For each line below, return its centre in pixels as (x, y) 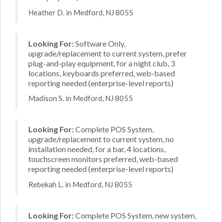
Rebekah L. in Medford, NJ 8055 (80, 184)
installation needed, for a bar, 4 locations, (97, 149)
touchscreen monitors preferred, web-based (103, 159)
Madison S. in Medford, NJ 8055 (81, 98)
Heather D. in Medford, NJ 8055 (81, 12)
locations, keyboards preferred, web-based (102, 73)
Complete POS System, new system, (135, 215)
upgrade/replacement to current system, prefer (108, 53)
